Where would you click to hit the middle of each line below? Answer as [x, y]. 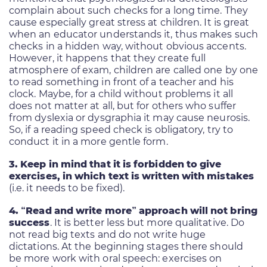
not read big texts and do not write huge [108, 234]
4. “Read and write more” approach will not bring [133, 210]
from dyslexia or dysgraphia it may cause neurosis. [129, 117]
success [30, 222]
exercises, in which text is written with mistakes [131, 176]
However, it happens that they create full [108, 58]
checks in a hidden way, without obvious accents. [128, 46]
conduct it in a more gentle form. [89, 141]
